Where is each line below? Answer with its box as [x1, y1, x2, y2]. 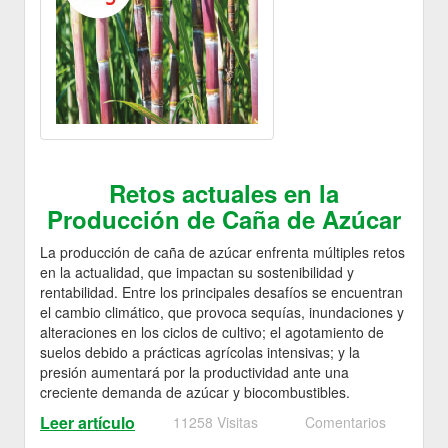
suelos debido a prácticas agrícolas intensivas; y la [40, 342, 360, 363]
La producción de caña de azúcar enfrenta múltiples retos [40, 242, 405, 263]
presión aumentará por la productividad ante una [40, 362, 349, 383]
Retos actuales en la [109, 176, 339, 211]
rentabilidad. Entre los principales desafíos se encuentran [40, 282, 403, 303]
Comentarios [305, 412, 387, 433]
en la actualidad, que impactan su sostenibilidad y [40, 262, 354, 283]
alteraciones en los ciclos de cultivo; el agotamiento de [40, 322, 384, 343]
